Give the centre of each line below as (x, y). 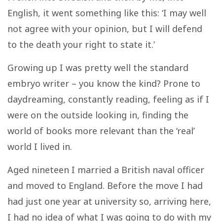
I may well (185, 13)
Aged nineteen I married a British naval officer (106, 169)
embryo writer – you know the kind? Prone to (104, 83)
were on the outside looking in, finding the (98, 115)
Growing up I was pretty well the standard (98, 67)
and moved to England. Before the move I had (105, 185)
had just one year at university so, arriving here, (109, 201)
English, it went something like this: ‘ (85, 13)
